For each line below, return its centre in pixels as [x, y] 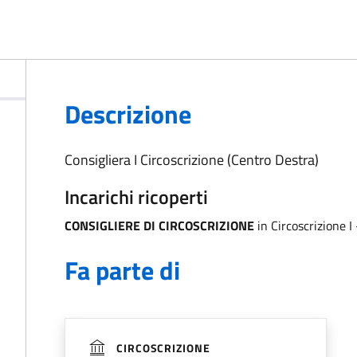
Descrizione [128, 114]
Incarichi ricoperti [136, 197]
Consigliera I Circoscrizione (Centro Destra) [192, 160]
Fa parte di [122, 270]
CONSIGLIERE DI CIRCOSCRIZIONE [159, 226]
